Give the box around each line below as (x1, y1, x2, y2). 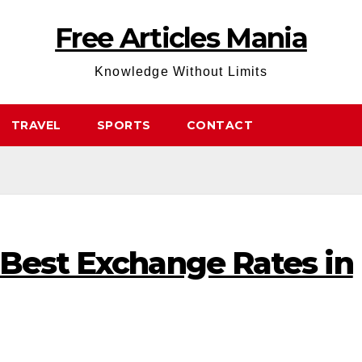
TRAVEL (11, 118, 61, 133)
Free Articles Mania (55, 21, 307, 55)
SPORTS (96, 118, 151, 133)
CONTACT (186, 118, 253, 133)
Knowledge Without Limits (95, 65, 267, 78)
